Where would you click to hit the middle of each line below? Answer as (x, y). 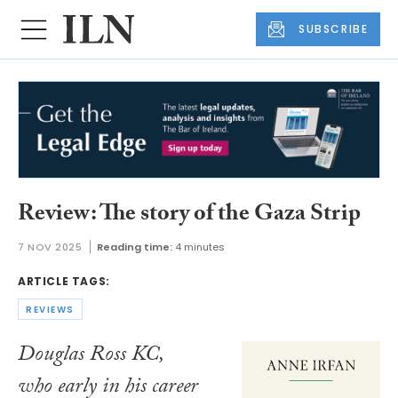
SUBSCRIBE (334, 29)
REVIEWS (50, 309)
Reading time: (134, 247)
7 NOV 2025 (50, 247)
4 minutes (199, 247)
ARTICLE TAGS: (64, 282)
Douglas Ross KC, (91, 356)
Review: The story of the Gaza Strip (189, 215)
